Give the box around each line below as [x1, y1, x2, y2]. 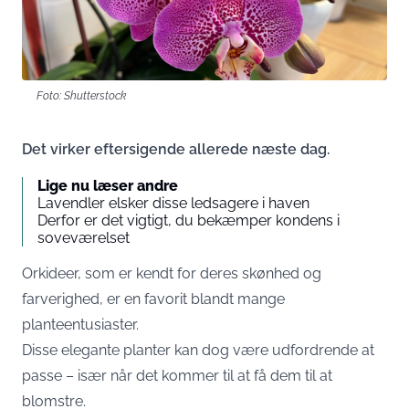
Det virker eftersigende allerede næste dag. [22, 141, 330, 158]
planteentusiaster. [22, 316, 139, 333]
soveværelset [37, 229, 130, 246]
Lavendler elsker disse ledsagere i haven [37, 194, 309, 212]
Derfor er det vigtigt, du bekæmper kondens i [37, 212, 340, 229]
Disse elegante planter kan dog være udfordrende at [22, 341, 374, 359]
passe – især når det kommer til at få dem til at [22, 367, 332, 384]
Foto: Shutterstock [37, 89, 126, 102]
